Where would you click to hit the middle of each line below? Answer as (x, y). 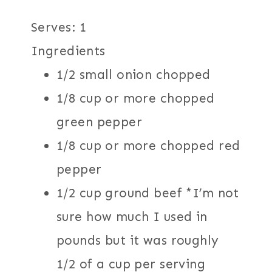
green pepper (100, 122)
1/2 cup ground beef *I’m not (148, 193)
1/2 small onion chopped (134, 74)
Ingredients (68, 51)
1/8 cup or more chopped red (148, 145)
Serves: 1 (59, 27)
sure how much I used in (132, 216)
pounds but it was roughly (138, 240)
